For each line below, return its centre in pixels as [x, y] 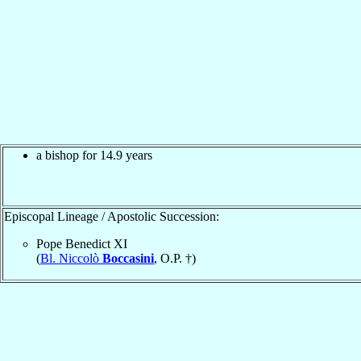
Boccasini [128, 258]
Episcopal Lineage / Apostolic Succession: [112, 216]
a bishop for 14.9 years [94, 155]
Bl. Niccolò [71, 258]
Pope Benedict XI [82, 243]
